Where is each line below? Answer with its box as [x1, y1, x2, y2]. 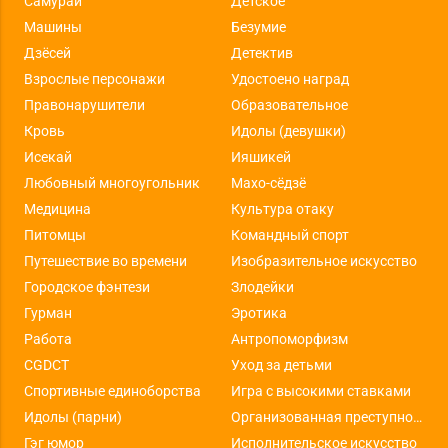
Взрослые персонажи [23, 71, 165, 88]
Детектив [230, 45, 293, 62]
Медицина [23, 201, 91, 218]
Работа [23, 331, 72, 348]
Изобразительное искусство [230, 253, 417, 270]
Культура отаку [230, 201, 334, 218]
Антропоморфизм [230, 331, 348, 348]
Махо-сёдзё [230, 175, 306, 192]
